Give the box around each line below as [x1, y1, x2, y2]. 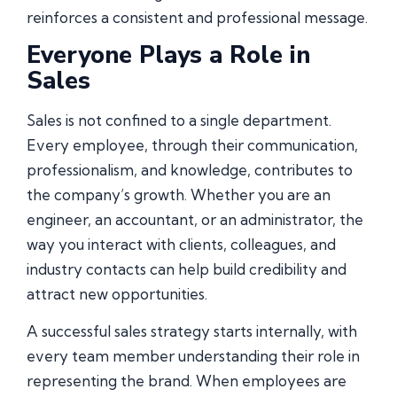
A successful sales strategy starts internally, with [27, 322, 357, 341]
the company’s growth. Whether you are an [27, 184, 331, 204]
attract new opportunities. [27, 284, 207, 303]
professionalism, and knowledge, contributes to [27, 160, 353, 179]
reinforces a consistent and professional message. [27, 7, 368, 27]
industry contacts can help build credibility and [27, 259, 346, 278]
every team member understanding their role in [27, 346, 360, 366]
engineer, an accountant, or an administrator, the [27, 209, 363, 229]
